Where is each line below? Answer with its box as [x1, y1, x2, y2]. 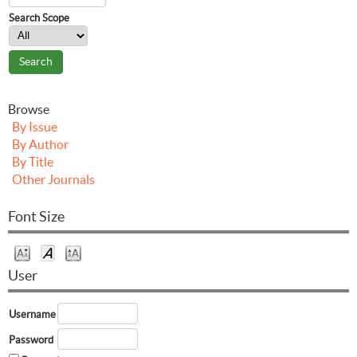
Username [9, 308, 56, 320]
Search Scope [9, 11, 69, 24]
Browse [8, 101, 49, 116]
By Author [12, 136, 69, 151]
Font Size [8, 207, 65, 225]
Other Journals [12, 171, 95, 186]
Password [9, 333, 53, 346]
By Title [12, 154, 53, 169]
